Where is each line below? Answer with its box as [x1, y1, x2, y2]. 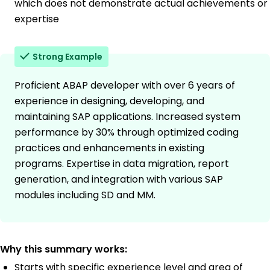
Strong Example [33, 51, 102, 63]
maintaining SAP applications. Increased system [14, 110, 240, 124]
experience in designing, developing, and [14, 94, 204, 108]
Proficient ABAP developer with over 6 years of [14, 78, 235, 93]
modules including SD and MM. [14, 188, 155, 202]
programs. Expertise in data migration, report [14, 157, 229, 171]
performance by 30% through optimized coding [14, 125, 239, 140]
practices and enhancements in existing [14, 141, 204, 155]
